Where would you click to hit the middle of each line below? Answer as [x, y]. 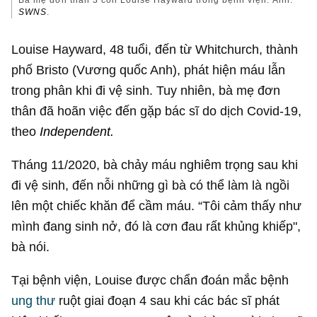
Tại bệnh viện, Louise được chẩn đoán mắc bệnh [150, 280]
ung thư [34, 301]
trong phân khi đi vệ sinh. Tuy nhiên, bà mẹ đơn [146, 90]
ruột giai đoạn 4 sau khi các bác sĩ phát [168, 301]
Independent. [77, 131]
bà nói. [31, 246]
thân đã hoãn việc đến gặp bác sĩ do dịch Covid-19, [157, 110]
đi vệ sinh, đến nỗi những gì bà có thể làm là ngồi [151, 185]
